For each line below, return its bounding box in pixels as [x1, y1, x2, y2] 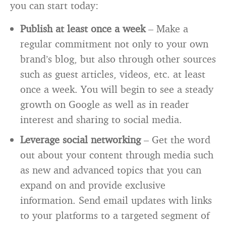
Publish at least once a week [20, 22, 145, 35]
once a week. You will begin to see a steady [20, 82, 213, 95]
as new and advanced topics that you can [20, 163, 201, 176]
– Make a [145, 22, 188, 35]
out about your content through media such [20, 148, 213, 161]
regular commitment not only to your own [20, 37, 208, 50]
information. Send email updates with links [20, 193, 212, 206]
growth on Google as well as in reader [20, 97, 189, 110]
